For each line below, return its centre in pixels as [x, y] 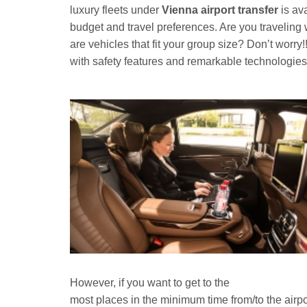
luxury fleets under [116, 10]
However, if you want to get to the [151, 283]
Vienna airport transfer [220, 10]
